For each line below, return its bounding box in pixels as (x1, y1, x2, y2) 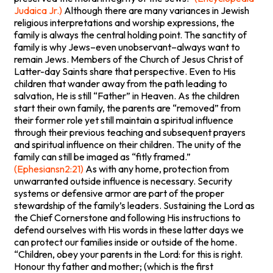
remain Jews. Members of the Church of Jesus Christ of (14, 52, 243, 65)
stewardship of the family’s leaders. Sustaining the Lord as (14, 199, 255, 211)
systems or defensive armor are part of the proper (14, 186, 224, 199)
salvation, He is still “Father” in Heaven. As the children (14, 89, 239, 102)
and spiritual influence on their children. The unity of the (14, 138, 241, 151)
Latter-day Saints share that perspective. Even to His (14, 65, 236, 77)
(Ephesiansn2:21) (14, 162, 83, 175)
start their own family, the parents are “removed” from (14, 101, 241, 114)
